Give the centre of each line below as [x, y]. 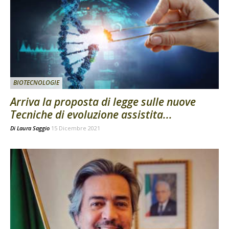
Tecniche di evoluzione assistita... [91, 115]
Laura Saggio [33, 128]
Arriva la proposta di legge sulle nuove [103, 102]
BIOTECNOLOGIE [36, 83]
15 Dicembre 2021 [76, 128]
